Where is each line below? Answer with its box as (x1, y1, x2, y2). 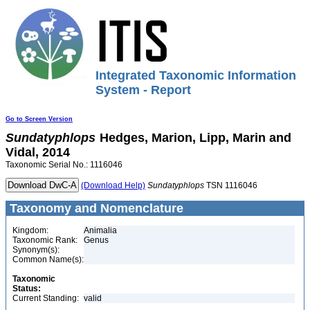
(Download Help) (81, 181, 145, 190)
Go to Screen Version (6, 116, 73, 122)
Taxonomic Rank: (12, 235, 77, 245)
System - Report (95, 83, 191, 97)
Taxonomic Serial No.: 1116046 (6, 160, 122, 170)
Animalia (84, 226, 117, 235)
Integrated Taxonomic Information (95, 69, 296, 82)
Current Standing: (12, 293, 79, 303)
